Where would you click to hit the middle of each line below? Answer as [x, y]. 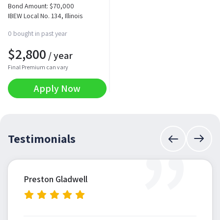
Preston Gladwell [55, 179]
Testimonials [42, 139]
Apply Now [57, 89]
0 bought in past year [38, 34]
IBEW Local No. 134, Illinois [45, 16]
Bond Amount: [29, 6]
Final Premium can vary [38, 67]
